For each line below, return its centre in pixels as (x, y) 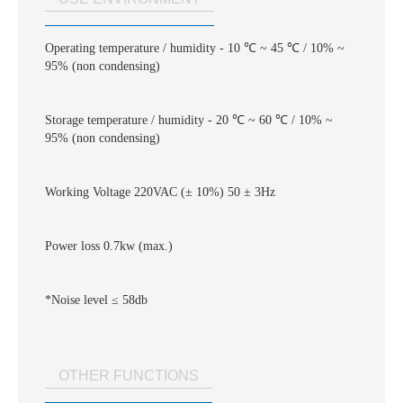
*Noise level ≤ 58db (96, 300)
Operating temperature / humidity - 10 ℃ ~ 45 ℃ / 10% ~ (195, 49)
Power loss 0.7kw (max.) (109, 246)
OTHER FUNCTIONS (129, 376)
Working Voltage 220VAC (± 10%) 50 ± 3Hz (160, 193)
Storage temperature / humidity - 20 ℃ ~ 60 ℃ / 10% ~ (189, 121)
